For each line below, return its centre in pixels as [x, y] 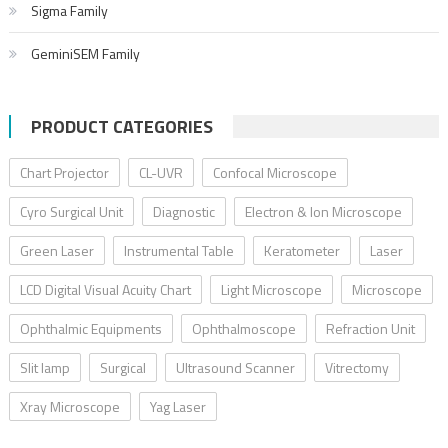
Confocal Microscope [274, 173]
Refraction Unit [370, 329]
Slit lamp [44, 368]
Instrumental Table [178, 251]
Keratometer [301, 251]
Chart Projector [64, 173]
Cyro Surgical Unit [71, 212]
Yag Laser [177, 407]
